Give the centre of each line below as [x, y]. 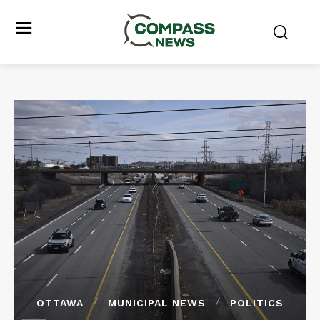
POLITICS [257, 302]
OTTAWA [60, 302]
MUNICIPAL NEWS [157, 302]
